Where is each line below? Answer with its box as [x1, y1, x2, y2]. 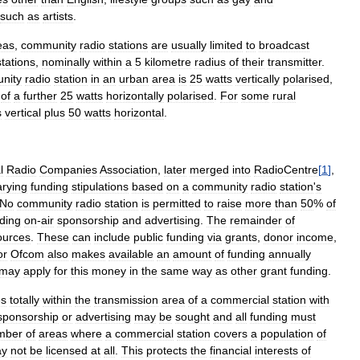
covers [214, 327, 247, 341]
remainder [230, 214, 282, 227]
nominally [42, 55, 90, 69]
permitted [153, 197, 201, 211]
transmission [94, 293, 158, 307]
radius [194, 55, 226, 69]
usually [171, 39, 207, 52]
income [297, 231, 333, 244]
